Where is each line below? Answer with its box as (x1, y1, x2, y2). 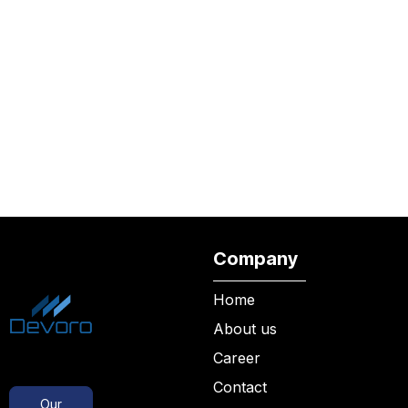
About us (213, 320, 277, 339)
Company (213, 248, 298, 270)
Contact (213, 378, 267, 397)
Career (213, 349, 260, 368)
